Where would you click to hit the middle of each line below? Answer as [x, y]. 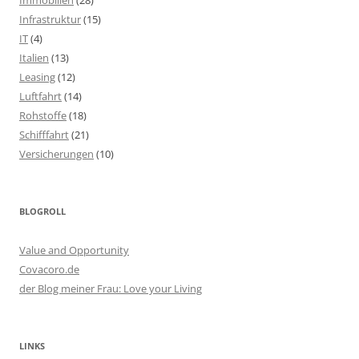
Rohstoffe [43, 115]
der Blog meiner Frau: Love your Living [111, 288]
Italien [34, 57]
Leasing [37, 77]
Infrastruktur [50, 19]
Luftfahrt [40, 96]
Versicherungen [56, 153]
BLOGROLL [42, 211]
